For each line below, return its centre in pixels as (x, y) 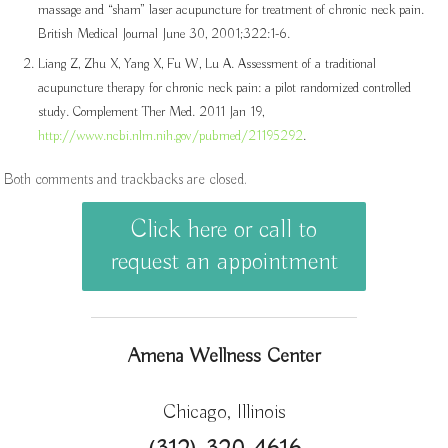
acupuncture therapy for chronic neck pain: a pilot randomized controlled (225, 88)
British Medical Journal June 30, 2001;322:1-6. (164, 35)
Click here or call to (224, 230)
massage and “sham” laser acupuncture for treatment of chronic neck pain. (231, 11)
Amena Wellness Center (224, 357)
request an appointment (224, 262)
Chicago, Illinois (224, 413)
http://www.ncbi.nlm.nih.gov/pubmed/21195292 (171, 136)
